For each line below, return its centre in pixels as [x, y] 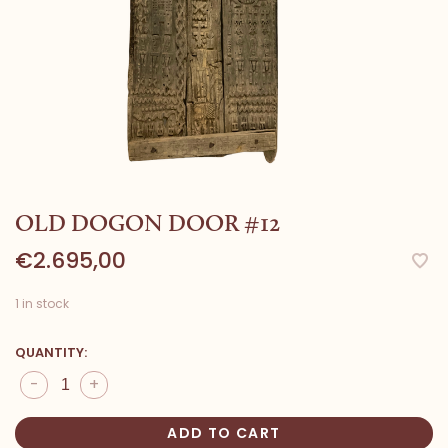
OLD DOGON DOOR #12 [147, 222]
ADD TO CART [224, 433]
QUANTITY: [51, 352]
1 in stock [42, 303]
